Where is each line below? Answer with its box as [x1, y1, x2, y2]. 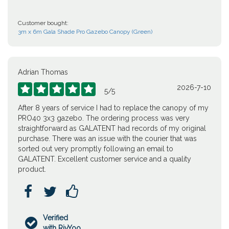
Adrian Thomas [18, 68, 68, 76]
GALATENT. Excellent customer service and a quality [18, 155, 191, 163]
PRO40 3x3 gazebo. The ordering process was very [18, 114, 190, 122]
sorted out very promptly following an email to [18, 145, 173, 153]
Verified [43, 214, 68, 222]
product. [18, 165, 46, 173]
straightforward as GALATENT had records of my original [18, 124, 206, 132]
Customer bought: [18, 19, 68, 27]
